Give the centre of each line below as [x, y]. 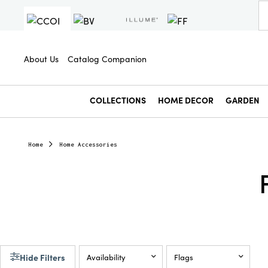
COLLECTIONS [118, 100]
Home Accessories [89, 144]
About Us [41, 58]
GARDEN [243, 100]
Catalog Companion [107, 58]
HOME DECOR [186, 100]
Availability [106, 257]
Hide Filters [42, 257]
